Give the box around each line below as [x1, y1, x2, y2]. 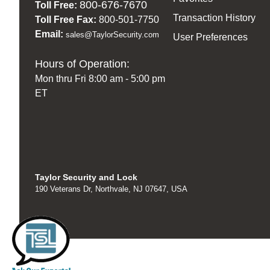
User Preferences [173, 32, 248, 43]
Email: [34, 28, 66, 39]
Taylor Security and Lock [34, 172, 137, 183]
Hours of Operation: [34, 57, 130, 70]
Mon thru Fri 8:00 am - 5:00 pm [34, 73, 165, 84]
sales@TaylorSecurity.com [65, 30, 159, 39]
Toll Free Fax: [34, 14, 96, 25]
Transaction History [173, 13, 256, 24]
